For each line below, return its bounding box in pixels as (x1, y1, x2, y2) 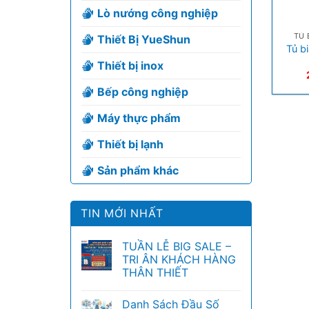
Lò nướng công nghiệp (97, 6, 218, 20)
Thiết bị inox (97, 59, 163, 72)
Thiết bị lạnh (97, 137, 163, 151)
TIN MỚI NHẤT (81, 206, 163, 220)
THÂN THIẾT (122, 266, 188, 279)
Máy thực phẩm (97, 111, 181, 125)
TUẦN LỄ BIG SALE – (122, 239, 231, 253)
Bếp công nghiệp (97, 85, 188, 99)
